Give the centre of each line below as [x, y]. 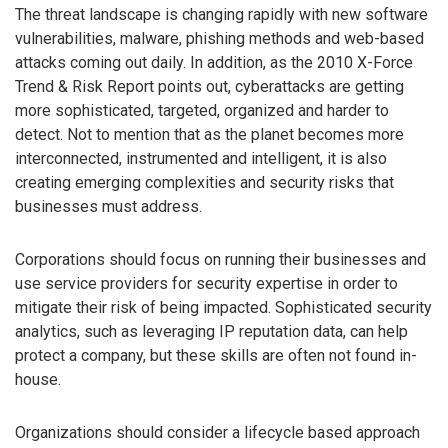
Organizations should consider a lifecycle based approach [217, 432]
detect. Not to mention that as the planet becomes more [209, 135]
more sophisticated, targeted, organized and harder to [202, 111]
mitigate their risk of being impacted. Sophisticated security [223, 307]
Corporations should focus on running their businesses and [220, 259]
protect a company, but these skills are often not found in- [216, 355]
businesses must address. [108, 207]
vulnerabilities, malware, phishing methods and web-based [219, 39]
